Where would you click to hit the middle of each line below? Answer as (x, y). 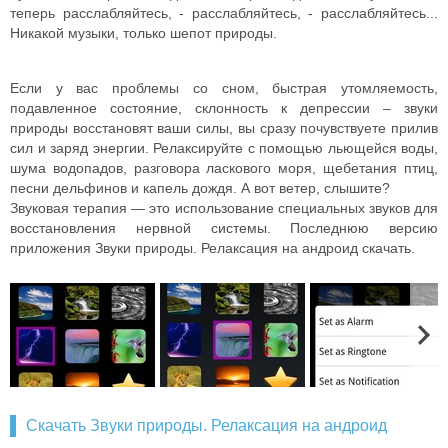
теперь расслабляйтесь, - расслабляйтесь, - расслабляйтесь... (224, 13)
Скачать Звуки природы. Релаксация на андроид (206, 425)
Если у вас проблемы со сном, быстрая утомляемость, (224, 88)
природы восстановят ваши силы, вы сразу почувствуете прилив (224, 128)
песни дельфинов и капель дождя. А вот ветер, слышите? (200, 188)
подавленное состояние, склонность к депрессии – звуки (224, 108)
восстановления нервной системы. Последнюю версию (224, 228)
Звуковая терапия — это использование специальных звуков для (224, 208)
